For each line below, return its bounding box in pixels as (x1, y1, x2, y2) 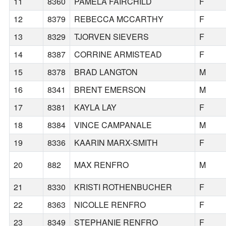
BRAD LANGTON (74, 66, 138, 78)
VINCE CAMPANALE (74, 119, 152, 131)
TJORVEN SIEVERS (74, 31, 149, 43)
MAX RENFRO (74, 159, 129, 171)
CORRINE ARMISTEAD (74, 48, 162, 61)
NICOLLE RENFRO (74, 199, 146, 211)
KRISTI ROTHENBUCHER (74, 181, 173, 193)
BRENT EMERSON (74, 84, 146, 96)
